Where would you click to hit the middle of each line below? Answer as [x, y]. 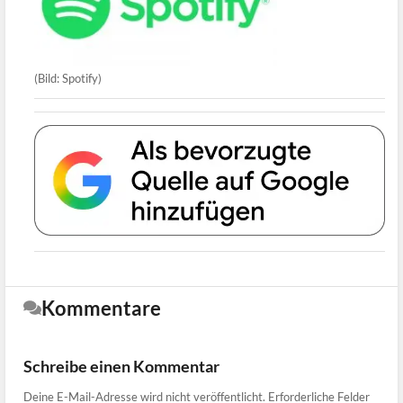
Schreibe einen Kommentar [121, 366]
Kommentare [101, 308]
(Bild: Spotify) [68, 79]
